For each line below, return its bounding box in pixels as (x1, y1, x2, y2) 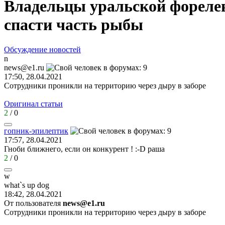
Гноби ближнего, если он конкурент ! (4, 144, 135, 153)
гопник (4, 126, 29, 135)
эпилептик (32, 126, 68, 135)
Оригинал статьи (4, 99, 63, 108)
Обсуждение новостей (4, 45, 81, 54)
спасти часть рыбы (4, 16, 143, 34)
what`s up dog (4, 180, 49, 189)
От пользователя (4, 198, 63, 207)
